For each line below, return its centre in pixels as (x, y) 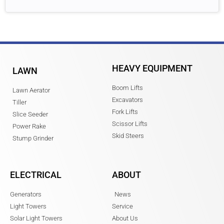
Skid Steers (128, 136)
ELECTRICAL (36, 175)
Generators (26, 194)
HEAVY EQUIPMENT (152, 68)
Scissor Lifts (130, 124)
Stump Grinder (33, 138)
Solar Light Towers (36, 218)
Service (122, 206)
